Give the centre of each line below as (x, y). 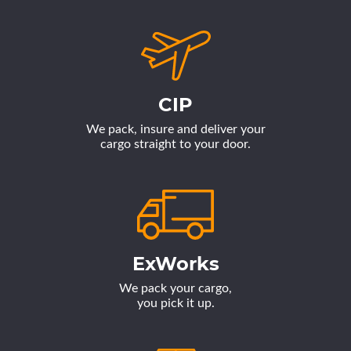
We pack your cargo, (175, 288)
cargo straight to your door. (175, 144)
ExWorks (175, 264)
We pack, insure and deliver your (175, 129)
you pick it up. (175, 303)
